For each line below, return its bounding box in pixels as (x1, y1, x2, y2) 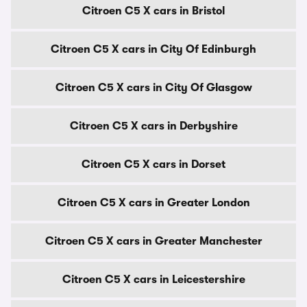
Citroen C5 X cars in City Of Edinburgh (51, 43, 256, 56)
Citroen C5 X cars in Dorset (82, 158, 225, 171)
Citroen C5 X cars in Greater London (57, 197, 250, 209)
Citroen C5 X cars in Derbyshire (69, 120, 238, 132)
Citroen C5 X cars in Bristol (82, 5, 225, 17)
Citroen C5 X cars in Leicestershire (62, 273, 245, 286)
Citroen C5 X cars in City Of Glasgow (55, 82, 252, 94)
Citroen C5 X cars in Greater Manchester (45, 235, 262, 247)
